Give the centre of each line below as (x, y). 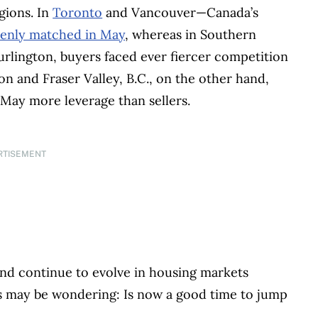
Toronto (78, 12)
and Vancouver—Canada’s (181, 12)
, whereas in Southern (191, 34)
